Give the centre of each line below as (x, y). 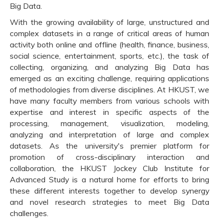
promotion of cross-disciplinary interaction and (109, 157)
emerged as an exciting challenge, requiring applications (109, 78)
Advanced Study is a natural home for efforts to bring (109, 180)
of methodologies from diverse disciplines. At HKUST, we (109, 90)
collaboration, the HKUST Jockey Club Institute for (109, 168)
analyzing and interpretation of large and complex (109, 135)
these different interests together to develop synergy (109, 191)
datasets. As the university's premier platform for (109, 146)
